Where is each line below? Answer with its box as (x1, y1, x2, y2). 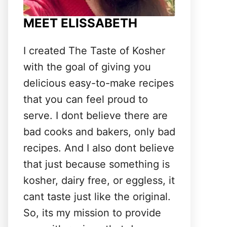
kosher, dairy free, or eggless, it (23, 174, 175, 186)
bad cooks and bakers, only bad (23, 126, 175, 138)
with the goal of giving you (23, 61, 151, 73)
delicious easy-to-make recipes (23, 77, 174, 89)
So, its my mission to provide (23, 207, 161, 219)
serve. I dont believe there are (23, 109, 168, 122)
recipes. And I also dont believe (23, 142, 174, 154)
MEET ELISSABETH (23, 16, 137, 30)
